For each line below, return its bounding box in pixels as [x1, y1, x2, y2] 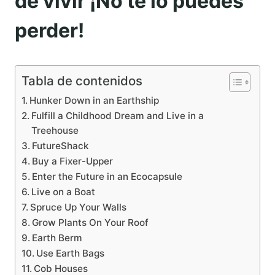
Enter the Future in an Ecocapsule [32, 171, 183, 183]
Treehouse [31, 125, 79, 137]
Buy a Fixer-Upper [32, 155, 114, 168]
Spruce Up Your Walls [30, 201, 127, 214]
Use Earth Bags [36, 247, 105, 260]
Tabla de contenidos [21, 73, 142, 89]
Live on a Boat [31, 186, 96, 198]
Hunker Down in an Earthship [29, 95, 160, 107]
